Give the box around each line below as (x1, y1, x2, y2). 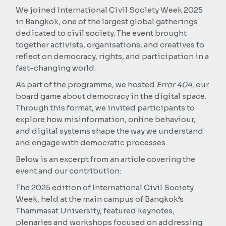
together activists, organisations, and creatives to (16, 39, 205, 49)
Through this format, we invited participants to (16, 102, 195, 112)
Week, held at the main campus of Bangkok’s (16, 194, 184, 204)
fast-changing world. (16, 63, 96, 73)
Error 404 (156, 79, 193, 89)
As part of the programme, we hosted (16, 79, 157, 89)
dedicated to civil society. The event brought (16, 28, 187, 38)
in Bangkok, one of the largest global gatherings (16, 16, 198, 26)
